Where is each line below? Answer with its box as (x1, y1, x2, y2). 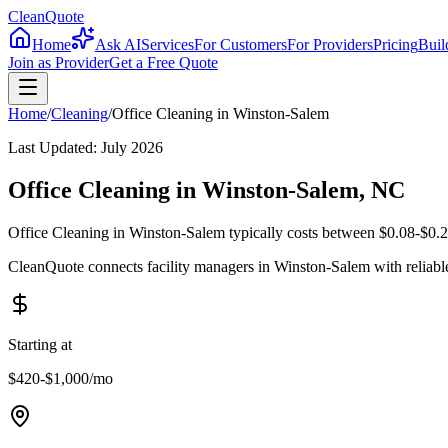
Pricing (373, 36, 418, 53)
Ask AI (95, 36, 141, 53)
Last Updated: (8, 139, 101, 156)
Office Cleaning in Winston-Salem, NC (8, 176, 405, 203)
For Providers (287, 36, 373, 53)
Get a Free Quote (109, 54, 218, 71)
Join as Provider (8, 54, 109, 71)
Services (141, 36, 194, 53)
